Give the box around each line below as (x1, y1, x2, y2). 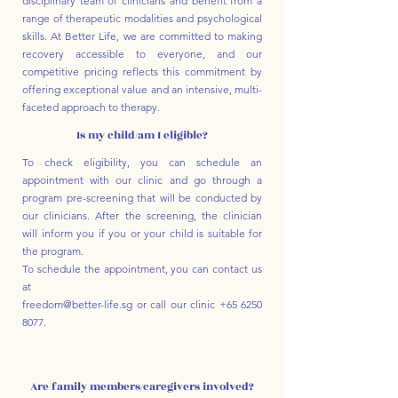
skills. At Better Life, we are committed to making (22, 29, 262, 43)
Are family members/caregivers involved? (30, 378, 254, 394)
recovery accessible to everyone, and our (22, 47, 262, 60)
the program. (22, 244, 84, 258)
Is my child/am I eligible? (76, 127, 208, 143)
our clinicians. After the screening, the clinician (22, 209, 262, 222)
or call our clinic (132, 298, 219, 311)
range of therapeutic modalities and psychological (22, 12, 262, 25)
